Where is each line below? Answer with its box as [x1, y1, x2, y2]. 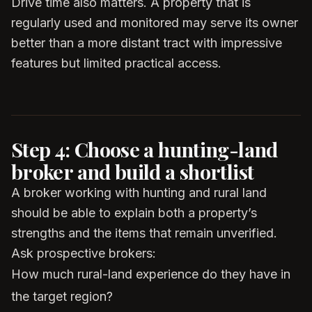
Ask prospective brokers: [11, 246, 156, 260]
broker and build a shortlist [11, 158, 254, 185]
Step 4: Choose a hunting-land [11, 136, 278, 162]
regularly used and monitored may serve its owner [11, 15, 298, 30]
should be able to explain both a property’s [11, 205, 257, 220]
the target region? [11, 289, 113, 304]
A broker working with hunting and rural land [11, 185, 267, 200]
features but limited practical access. [11, 56, 221, 70]
